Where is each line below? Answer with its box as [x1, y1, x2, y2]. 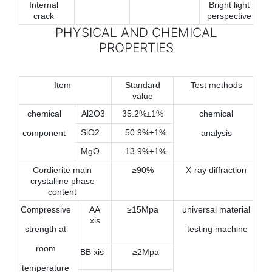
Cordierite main [33, 165, 92, 175]
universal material [182, 204, 250, 214]
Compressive [20, 204, 71, 214]
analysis [200, 127, 232, 138]
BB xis [80, 246, 104, 257]
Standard [124, 80, 160, 90]
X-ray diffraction [186, 165, 246, 175]
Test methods [190, 80, 242, 90]
